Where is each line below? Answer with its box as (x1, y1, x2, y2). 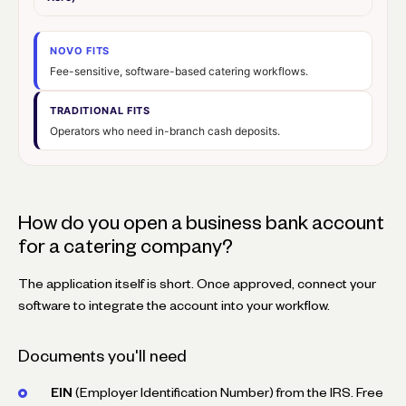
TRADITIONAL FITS (50, 103, 150, 117)
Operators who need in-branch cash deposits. (50, 123, 280, 138)
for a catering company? (18, 238, 233, 253)
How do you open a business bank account (18, 215, 384, 229)
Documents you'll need (18, 349, 187, 362)
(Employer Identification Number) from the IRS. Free (72, 387, 383, 397)
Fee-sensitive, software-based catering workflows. (50, 63, 308, 78)
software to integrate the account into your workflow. (18, 300, 330, 310)
